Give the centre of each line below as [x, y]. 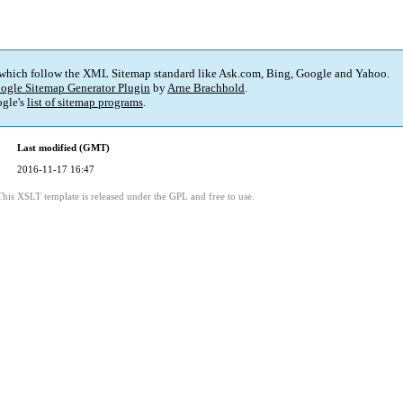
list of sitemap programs [85, 103]
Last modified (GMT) [63, 148]
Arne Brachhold [206, 88]
